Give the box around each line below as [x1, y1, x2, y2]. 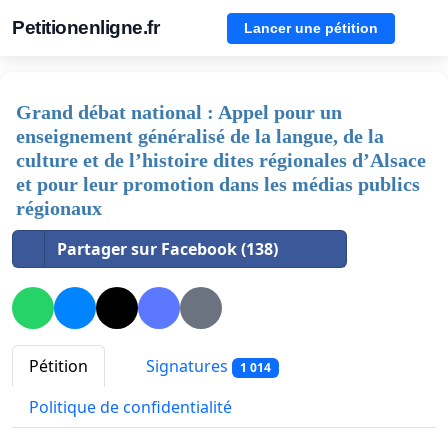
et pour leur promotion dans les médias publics [16, 173, 420, 195]
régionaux [16, 197, 102, 219]
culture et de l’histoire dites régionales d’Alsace [16, 149, 426, 171]
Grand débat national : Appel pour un [16, 101, 342, 123]
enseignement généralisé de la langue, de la [16, 125, 384, 147]
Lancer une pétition [244, 19, 378, 36]
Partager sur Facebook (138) [57, 238, 278, 260]
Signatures [142, 355, 232, 378]
